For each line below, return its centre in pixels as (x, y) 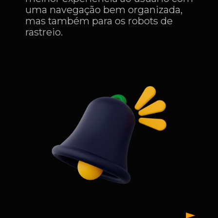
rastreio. (44, 32)
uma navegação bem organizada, (104, 10)
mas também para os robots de (99, 21)
